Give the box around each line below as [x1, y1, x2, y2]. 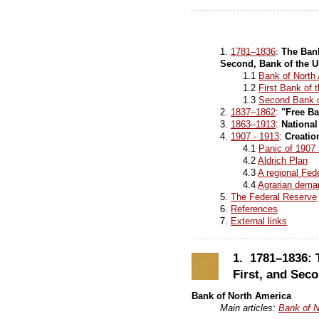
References [231, 204, 278, 214]
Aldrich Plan [258, 155, 308, 166]
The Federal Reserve [231, 192, 317, 202]
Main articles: [220, 303, 278, 313]
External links [231, 216, 287, 226]
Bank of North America [192, 291, 291, 301]
